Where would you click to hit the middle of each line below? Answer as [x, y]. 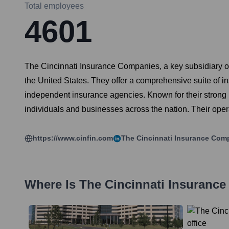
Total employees [54, 6]
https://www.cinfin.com [73, 138]
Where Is [52, 185]
